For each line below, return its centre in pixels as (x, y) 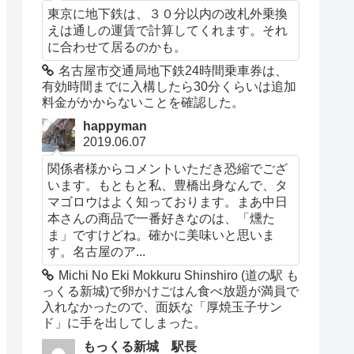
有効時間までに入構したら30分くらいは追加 (169, 87)
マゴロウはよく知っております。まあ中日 (168, 202)
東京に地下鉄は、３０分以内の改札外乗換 (168, 14)
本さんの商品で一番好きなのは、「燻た (162, 218)
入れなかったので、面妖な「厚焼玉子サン (162, 307)
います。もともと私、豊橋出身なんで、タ (168, 185)
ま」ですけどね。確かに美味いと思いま (162, 235)
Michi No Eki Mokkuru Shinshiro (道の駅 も (179, 276)
